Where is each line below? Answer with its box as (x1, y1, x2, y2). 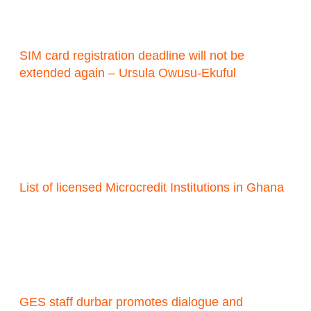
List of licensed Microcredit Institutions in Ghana (19, 180, 285, 195)
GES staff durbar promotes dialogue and (19, 295, 244, 310)
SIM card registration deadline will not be (19, 49, 245, 63)
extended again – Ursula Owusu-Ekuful (19, 66, 237, 81)
